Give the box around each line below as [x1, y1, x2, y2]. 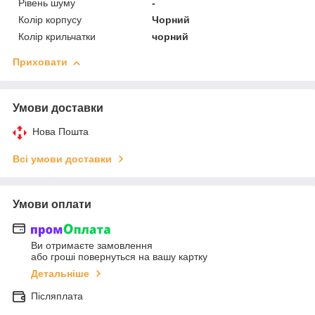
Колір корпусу [18, 14, 82, 26]
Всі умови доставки [13, 153, 112, 165]
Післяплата [31, 290, 83, 302]
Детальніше [31, 267, 89, 279]
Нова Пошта [32, 126, 89, 138]
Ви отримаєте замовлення [31, 239, 153, 251]
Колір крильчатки [18, 31, 96, 43]
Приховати [13, 56, 67, 68]
